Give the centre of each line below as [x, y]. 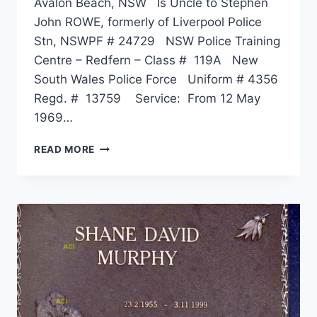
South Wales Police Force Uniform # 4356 [156, 80]
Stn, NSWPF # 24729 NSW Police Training [157, 41]
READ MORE [65, 150]
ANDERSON [123, 176]
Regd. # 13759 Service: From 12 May [147, 99]
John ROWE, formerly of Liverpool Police [148, 22]
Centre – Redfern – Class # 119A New [146, 60]
